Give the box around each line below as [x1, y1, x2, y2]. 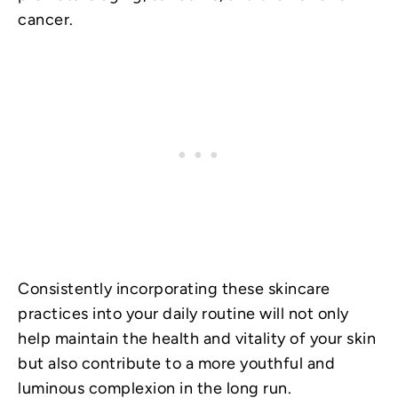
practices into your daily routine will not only [18, 303, 349, 323]
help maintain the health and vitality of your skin [18, 328, 376, 348]
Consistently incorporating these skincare [18, 278, 330, 298]
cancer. [18, 9, 74, 29]
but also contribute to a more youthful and [18, 353, 335, 373]
